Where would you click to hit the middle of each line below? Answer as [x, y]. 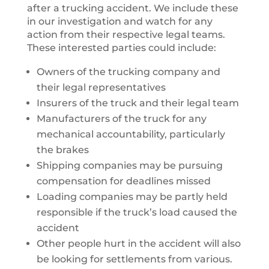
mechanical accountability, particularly [131, 134]
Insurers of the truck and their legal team [138, 103]
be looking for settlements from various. [134, 259]
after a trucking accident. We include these [132, 8]
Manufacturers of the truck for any [121, 119]
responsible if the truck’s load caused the [137, 212]
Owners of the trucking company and [128, 72]
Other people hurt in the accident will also [138, 243]
